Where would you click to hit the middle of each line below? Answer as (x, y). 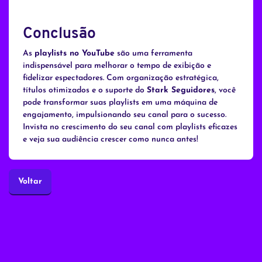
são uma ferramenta (154, 54)
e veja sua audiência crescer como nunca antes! (111, 140)
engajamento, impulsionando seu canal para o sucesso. (125, 115)
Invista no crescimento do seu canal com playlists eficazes (130, 127)
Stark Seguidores (181, 91)
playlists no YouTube (75, 54)
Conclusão (59, 35)
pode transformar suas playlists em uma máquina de (120, 103)
